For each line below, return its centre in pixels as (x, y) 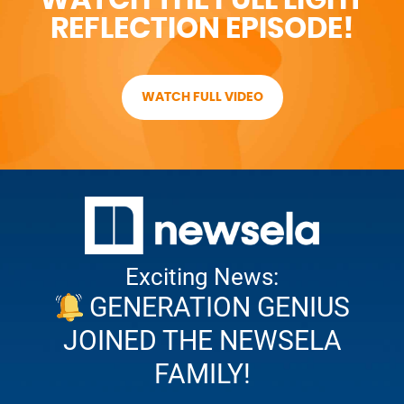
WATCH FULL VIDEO (202, 97)
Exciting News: (202, 277)
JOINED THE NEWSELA (202, 341)
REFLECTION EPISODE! (202, 28)
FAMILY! (202, 374)
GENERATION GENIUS (220, 308)
